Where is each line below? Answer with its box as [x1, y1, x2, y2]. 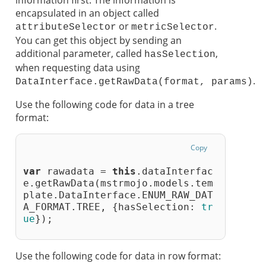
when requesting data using [15, 61, 140, 75]
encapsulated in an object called [15, 7, 159, 20]
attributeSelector [15, 22, 116, 33]
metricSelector [131, 22, 214, 33]
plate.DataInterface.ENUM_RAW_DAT [23, 189, 213, 201]
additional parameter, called [15, 47, 144, 61]
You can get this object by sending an [15, 34, 182, 47]
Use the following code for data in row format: [15, 249, 221, 262]
